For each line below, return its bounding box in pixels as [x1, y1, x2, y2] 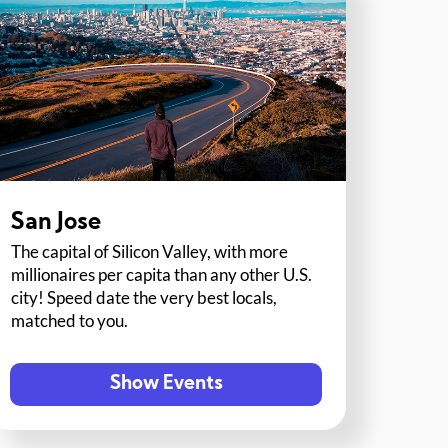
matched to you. [11, 310, 129, 332]
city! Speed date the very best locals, [11, 287, 278, 309]
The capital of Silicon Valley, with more [11, 241, 289, 263]
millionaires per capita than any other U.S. [11, 264, 313, 286]
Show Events [109, 375, 223, 395]
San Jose [11, 211, 102, 236]
